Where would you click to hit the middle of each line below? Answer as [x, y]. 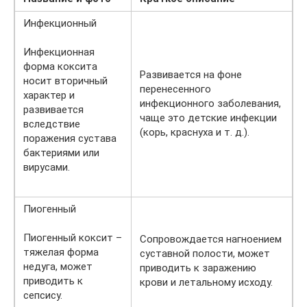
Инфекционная [59, 52]
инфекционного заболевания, [210, 104]
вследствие [52, 124]
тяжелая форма [61, 253]
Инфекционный [60, 24]
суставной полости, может [205, 254]
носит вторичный [65, 81]
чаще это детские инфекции [208, 118]
